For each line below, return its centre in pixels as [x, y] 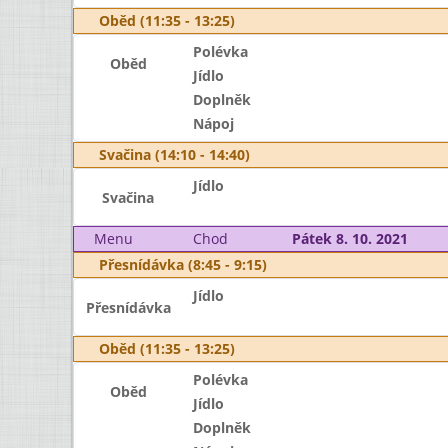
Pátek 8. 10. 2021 [349, 238]
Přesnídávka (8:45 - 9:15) [183, 264]
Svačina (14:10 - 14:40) [174, 154]
